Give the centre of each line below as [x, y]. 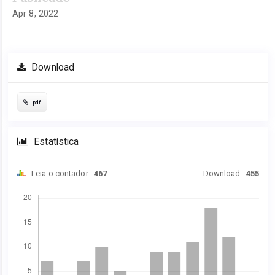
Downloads [38, 188]
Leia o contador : [62, 174]
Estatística [55, 142]
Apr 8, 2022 [36, 14]
